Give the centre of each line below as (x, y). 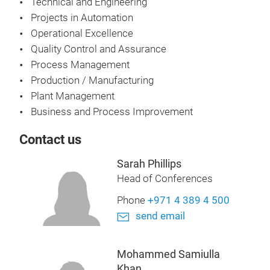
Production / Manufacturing (92, 80)
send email (160, 216)
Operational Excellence (83, 33)
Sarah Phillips (149, 164)
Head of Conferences (165, 179)
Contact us (50, 140)
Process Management (80, 65)
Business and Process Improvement (112, 112)
